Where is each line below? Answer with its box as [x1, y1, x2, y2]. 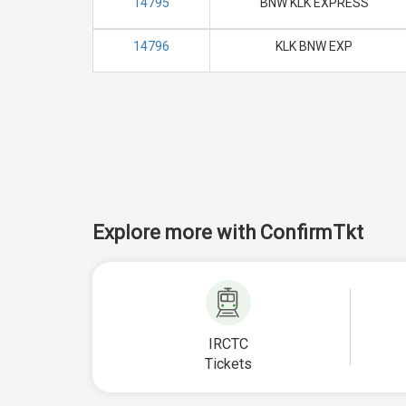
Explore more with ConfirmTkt [92, 221, 363, 244]
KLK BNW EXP [275, 39, 353, 53]
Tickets [205, 355, 252, 372]
